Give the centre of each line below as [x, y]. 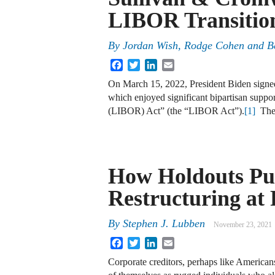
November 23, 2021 [243, 225]
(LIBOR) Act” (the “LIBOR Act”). [176, 111]
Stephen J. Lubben [164, 224]
